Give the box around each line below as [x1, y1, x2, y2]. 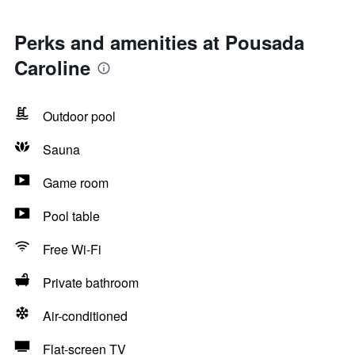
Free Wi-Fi [43, 240, 101, 258]
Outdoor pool [43, 107, 116, 125]
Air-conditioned [43, 307, 128, 325]
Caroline [14, 54, 90, 81]
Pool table [43, 207, 100, 225]
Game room [43, 174, 109, 192]
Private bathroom [43, 273, 139, 292]
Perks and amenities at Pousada [14, 29, 304, 55]
